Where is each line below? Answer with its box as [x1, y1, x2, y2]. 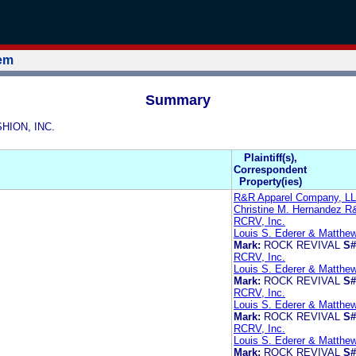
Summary [145, 91, 211, 108]
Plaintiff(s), [243, 151, 297, 164]
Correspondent [234, 163, 307, 176]
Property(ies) [238, 175, 302, 188]
